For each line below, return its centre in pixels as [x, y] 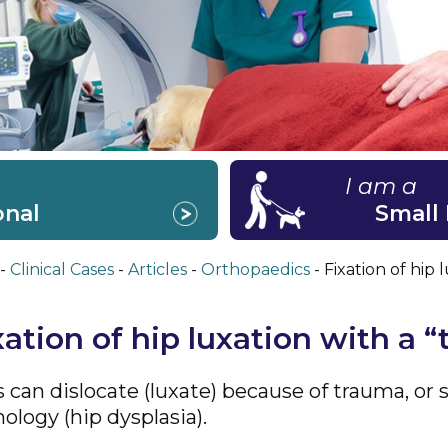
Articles [157, 270]
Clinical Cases [62, 270]
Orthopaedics [255, 270]
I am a [381, 187]
